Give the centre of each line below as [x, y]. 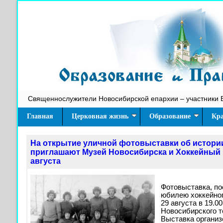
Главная [40, 116]
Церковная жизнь [100, 116]
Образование [170, 116]
